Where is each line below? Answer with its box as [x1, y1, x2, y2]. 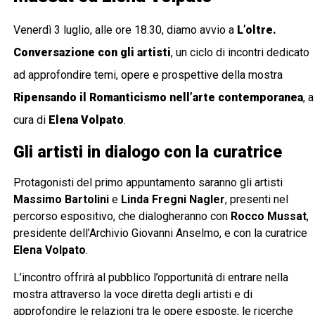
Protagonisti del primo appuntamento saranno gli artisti [13, 175, 283, 189]
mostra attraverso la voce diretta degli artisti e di [13, 287, 253, 301]
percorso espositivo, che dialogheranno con [13, 209, 231, 223]
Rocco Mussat [231, 209, 307, 223]
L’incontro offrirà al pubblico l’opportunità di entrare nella [13, 270, 289, 284]
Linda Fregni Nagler [121, 192, 226, 206]
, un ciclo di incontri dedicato [171, 45, 310, 59]
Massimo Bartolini [13, 192, 110, 206]
